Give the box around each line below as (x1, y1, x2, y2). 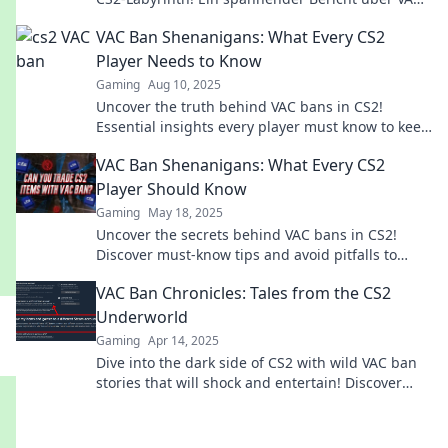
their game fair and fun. (96, 137, 258, 156)
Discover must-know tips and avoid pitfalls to (96, 245, 397, 264)
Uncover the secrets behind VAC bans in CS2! (96, 225, 397, 244)
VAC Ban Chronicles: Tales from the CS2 (96, 282, 391, 304)
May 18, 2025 (148, 204, 223, 221)
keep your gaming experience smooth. (96, 265, 354, 284)
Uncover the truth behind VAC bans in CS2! (96, 97, 383, 116)
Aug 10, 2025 (148, 76, 221, 93)
